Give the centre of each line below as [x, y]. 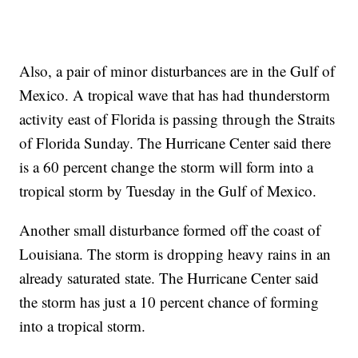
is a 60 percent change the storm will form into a [167, 167]
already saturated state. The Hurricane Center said [169, 278]
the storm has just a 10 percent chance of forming [169, 302]
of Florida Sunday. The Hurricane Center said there [175, 143]
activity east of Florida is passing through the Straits [177, 119]
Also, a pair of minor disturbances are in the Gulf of [177, 71]
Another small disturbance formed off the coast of [170, 230]
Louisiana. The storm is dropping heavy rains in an [175, 254]
